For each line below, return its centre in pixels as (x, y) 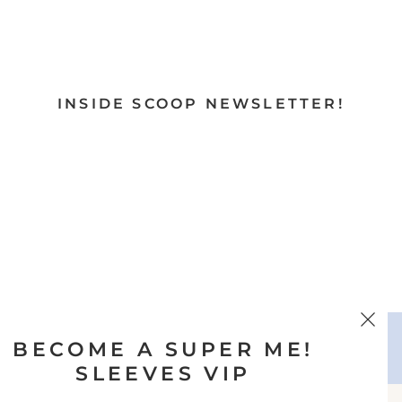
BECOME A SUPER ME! (163, 350)
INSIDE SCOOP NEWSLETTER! (201, 103)
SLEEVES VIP (163, 374)
